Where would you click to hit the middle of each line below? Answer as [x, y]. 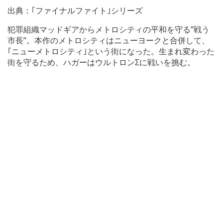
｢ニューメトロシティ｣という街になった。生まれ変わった [111, 52]
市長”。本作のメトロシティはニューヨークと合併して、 [109, 41]
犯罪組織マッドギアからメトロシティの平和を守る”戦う [109, 30]
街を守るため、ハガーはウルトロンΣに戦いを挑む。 [101, 62]
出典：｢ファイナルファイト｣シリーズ [75, 11]
